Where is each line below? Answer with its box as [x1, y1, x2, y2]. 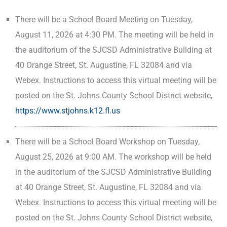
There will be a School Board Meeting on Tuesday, [15, 14, 193, 24]
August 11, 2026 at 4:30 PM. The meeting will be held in [15, 29, 214, 40]
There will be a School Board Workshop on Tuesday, [15, 136, 200, 146]
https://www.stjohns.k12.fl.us [15, 105, 120, 116]
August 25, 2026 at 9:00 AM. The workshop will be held [15, 152, 211, 162]
